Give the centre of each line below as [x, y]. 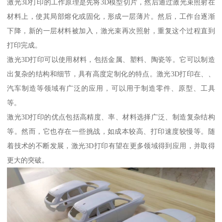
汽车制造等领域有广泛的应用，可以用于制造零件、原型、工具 [111, 88]
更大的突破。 [28, 160]
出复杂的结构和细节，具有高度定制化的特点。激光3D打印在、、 [111, 74]
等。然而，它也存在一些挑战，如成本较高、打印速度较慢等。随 [111, 132]
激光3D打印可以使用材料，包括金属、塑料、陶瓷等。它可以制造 [111, 60]
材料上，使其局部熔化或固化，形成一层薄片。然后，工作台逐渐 [111, 17]
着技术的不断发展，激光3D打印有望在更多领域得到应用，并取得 [111, 146]
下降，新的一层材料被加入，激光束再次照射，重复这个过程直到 [111, 31]
